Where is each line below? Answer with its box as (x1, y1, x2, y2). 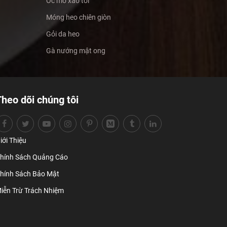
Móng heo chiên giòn (46, 13, 111, 21)
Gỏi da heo (46, 29, 80, 38)
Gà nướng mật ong (46, 46, 105, 55)
